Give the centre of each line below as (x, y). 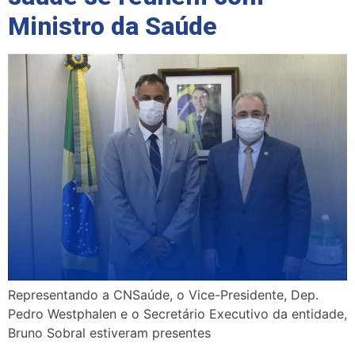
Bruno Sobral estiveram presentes (109, 332)
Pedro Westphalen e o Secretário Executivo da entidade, (177, 313)
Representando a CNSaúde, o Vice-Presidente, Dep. (163, 294)
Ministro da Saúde (113, 27)
